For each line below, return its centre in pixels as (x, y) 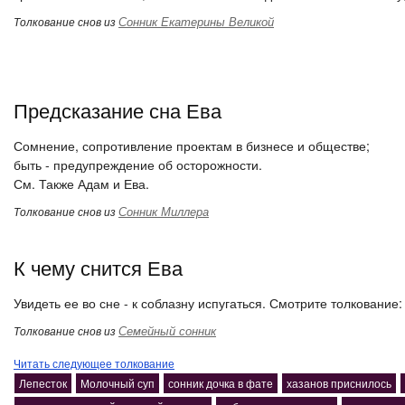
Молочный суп (118, 383)
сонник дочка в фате (221, 383)
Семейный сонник (167, 330)
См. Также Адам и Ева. (81, 184)
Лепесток (43, 383)
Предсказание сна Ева (118, 110)
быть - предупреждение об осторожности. (138, 165)
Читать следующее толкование (94, 363)
